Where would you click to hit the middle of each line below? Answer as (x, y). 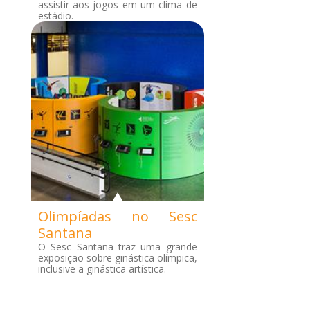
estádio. (55, 16)
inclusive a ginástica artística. (102, 269)
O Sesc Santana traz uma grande (117, 247)
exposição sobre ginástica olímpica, (117, 258)
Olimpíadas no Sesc (117, 216)
